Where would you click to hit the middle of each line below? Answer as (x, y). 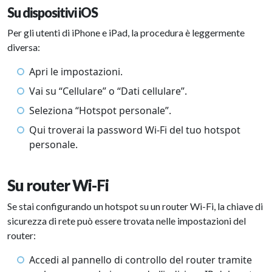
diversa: (24, 47)
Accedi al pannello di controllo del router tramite (141, 260)
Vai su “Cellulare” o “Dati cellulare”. (108, 91)
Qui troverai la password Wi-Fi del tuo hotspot (135, 130)
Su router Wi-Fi (58, 185)
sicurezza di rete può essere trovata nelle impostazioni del (127, 221)
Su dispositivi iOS (53, 13)
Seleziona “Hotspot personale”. (100, 110)
